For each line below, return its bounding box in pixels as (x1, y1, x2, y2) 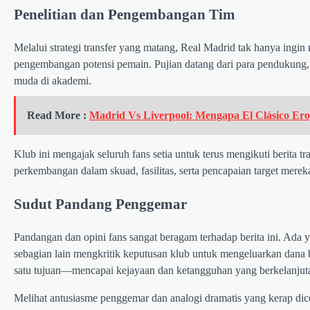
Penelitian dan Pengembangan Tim (14, 6, 235, 22)
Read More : (27, 109, 89, 121)
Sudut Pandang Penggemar (14, 196, 187, 212)
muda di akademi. (14, 74, 91, 86)
